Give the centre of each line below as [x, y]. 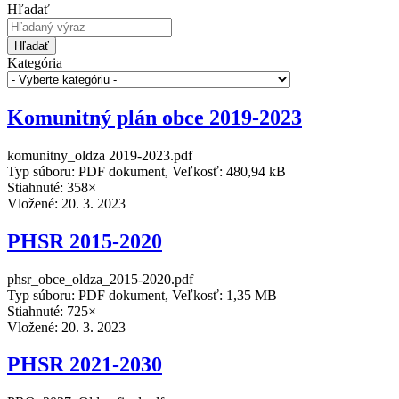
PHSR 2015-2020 [85, 241]
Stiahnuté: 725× [52, 311]
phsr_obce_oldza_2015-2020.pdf [100, 279]
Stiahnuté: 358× [52, 187]
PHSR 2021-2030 [85, 365]
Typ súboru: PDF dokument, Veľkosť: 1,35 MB [142, 295]
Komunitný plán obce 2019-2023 [155, 117]
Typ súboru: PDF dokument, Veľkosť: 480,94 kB [147, 171]
